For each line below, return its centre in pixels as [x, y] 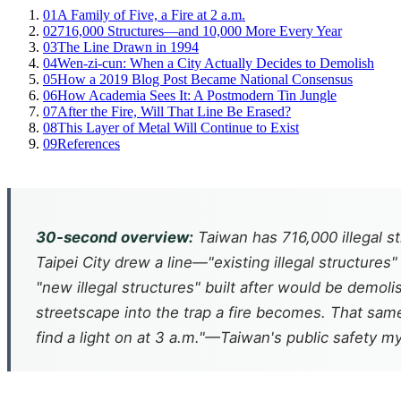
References [89, 144]
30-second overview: [115, 237]
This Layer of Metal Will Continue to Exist [178, 128]
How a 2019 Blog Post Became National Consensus [205, 80]
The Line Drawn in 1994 [128, 47]
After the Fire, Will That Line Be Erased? [174, 112]
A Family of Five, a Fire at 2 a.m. [151, 15]
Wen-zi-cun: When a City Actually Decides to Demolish [216, 64]
